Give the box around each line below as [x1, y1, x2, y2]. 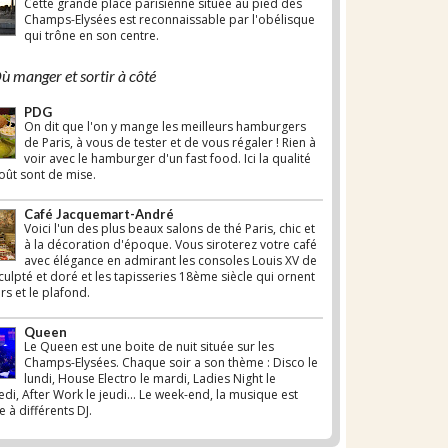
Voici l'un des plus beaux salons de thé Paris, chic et [23, 220, 315, 238]
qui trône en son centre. [23, 27, 159, 45]
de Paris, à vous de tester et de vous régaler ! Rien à [23, 134, 316, 152]
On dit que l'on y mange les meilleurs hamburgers [23, 118, 306, 136]
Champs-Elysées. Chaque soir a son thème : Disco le [23, 354, 318, 372]
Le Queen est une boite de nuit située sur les [23, 338, 274, 356]
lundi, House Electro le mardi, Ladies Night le [23, 370, 276, 388]
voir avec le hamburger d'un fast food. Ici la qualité [23, 150, 311, 168]
